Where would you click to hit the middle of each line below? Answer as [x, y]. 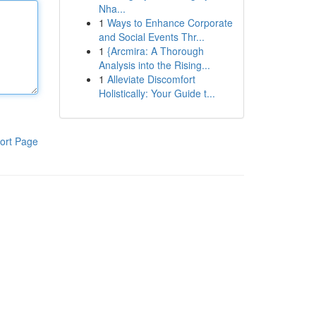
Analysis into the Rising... [154, 65]
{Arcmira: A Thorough [155, 51]
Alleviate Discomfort [151, 79]
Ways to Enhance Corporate [170, 23]
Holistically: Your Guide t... [157, 93]
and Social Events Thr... [151, 37]
